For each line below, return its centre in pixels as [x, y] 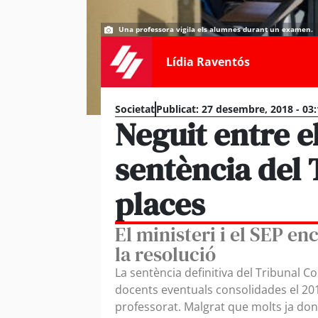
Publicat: [177, 109]
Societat [135, 109]
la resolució [165, 254]
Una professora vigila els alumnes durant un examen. [216, 29]
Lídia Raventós [208, 62]
